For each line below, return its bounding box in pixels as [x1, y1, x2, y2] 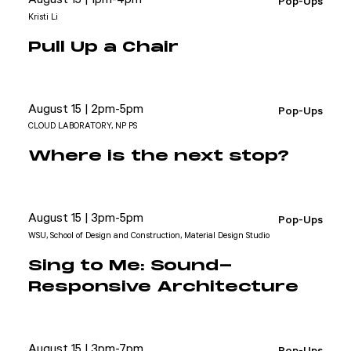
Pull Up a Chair [28, 39, 179, 56]
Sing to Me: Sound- [28, 258, 233, 274]
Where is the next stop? [28, 149, 289, 165]
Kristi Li [28, 12, 58, 22]
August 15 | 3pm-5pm [28, 211, 143, 226]
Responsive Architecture [28, 279, 299, 295]
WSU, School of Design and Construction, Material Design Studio [28, 230, 270, 241]
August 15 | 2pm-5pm [28, 101, 143, 117]
